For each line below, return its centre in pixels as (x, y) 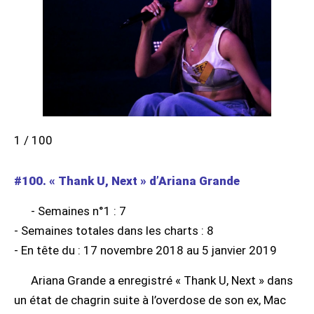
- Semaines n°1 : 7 (78, 211)
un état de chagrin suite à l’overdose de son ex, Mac (150, 300)
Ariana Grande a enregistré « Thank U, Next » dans (162, 280)
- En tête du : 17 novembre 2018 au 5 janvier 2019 (145, 250)
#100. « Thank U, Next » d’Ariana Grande (127, 180)
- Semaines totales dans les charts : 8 (114, 230)
